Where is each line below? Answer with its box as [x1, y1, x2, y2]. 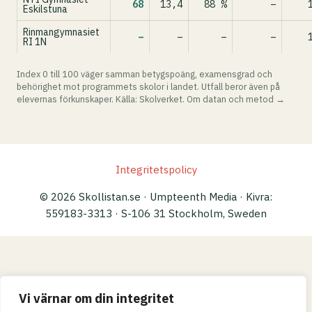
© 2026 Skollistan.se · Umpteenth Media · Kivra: [40, 190, 272, 203]
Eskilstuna [23, 3, 68, 15]
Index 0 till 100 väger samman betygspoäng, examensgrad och [17, 68, 272, 79]
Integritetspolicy [115, 163, 197, 176]
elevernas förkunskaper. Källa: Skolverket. [17, 93, 187, 104]
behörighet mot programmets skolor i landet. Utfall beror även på [17, 81, 280, 92]
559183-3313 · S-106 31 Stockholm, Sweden [45, 207, 267, 220]
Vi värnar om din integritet [19, 290, 174, 306]
